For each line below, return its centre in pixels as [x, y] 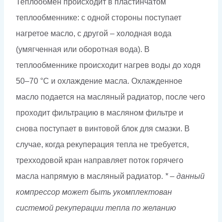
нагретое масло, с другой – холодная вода [94, 33]
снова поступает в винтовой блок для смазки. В [103, 128]
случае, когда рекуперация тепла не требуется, [102, 144]
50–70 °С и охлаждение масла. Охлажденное [99, 81]
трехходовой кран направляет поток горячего [100, 160]
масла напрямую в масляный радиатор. [90, 176]
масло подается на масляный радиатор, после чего [111, 97]
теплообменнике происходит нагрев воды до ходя [108, 65]
